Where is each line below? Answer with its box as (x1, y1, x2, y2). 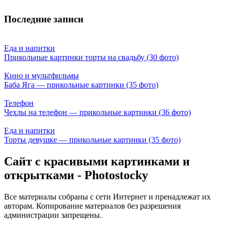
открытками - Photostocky (4, 168, 148, 182)
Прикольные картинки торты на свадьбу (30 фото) (4, 53, 179, 62)
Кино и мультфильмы (4, 71, 79, 80)
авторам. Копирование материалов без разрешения (4, 201, 181, 210)
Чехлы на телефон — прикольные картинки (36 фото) (4, 108, 191, 117)
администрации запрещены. (4, 210, 102, 219)
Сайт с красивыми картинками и (4, 155, 190, 168)
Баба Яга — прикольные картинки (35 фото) (4, 80, 158, 90)
